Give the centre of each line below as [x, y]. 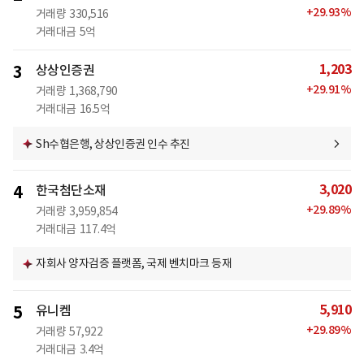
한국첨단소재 [71, 191]
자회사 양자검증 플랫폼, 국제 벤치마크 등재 [134, 264]
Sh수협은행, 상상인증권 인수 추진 [113, 143]
